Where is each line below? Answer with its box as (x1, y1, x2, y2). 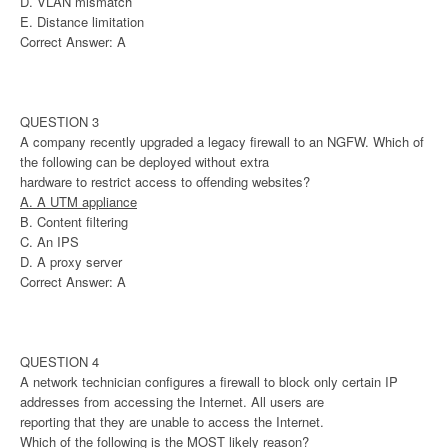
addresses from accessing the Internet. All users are (20, 392, 324, 412)
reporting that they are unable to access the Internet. (20, 412, 324, 432)
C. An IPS (20, 232, 79, 252)
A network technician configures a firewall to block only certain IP (20, 372, 398, 392)
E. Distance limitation (20, 12, 144, 32)
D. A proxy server (20, 252, 122, 272)
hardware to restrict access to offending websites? (20, 172, 310, 192)
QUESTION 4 (20, 352, 99, 372)
